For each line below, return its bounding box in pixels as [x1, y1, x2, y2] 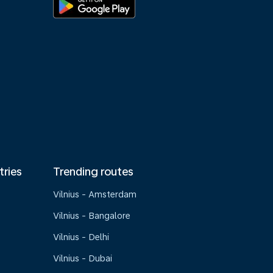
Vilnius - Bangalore [53, 211, 131, 221]
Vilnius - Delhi [53, 232, 110, 242]
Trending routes [53, 165, 134, 178]
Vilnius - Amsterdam [53, 190, 137, 199]
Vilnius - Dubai [53, 253, 113, 263]
